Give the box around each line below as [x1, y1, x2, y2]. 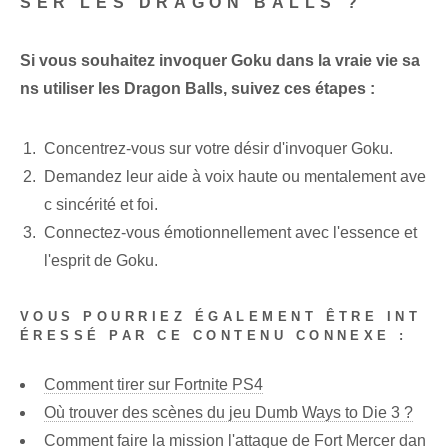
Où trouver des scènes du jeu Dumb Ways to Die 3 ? [44, 403, 413, 421]
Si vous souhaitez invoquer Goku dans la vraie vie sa [20, 52, 420, 70]
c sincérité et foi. [44, 196, 158, 214]
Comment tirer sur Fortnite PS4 [44, 375, 263, 393]
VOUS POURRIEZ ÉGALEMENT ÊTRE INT [20, 309, 422, 325]
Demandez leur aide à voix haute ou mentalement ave [44, 168, 426, 186]
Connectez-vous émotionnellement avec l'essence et [44, 224, 417, 242]
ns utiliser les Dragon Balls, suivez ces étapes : [20, 80, 375, 98]
